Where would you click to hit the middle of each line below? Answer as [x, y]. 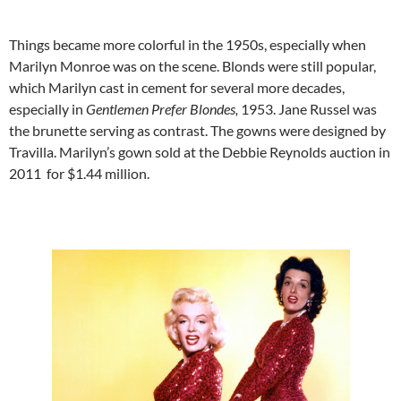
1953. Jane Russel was [309, 108]
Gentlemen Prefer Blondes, [163, 108]
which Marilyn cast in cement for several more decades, [177, 87]
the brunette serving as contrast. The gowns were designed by [197, 130]
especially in [47, 108]
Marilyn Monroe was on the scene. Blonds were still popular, [192, 65]
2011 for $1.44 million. [79, 173]
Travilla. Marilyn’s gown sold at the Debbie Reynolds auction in [200, 151]
